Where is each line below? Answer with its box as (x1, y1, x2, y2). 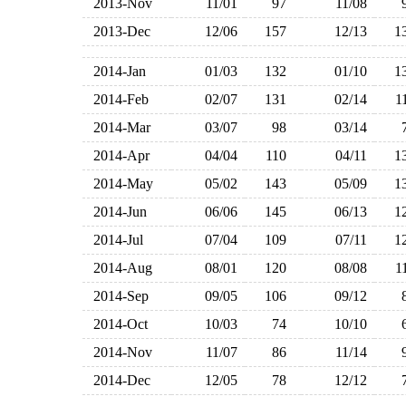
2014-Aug (86, 260, 152, 275)
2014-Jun (86, 204, 147, 219)
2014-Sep (86, 288, 149, 304)
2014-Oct (86, 316, 148, 332)
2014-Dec (86, 372, 150, 388)
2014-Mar (86, 120, 150, 135)
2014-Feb (86, 92, 149, 107)
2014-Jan (86, 63, 146, 79)
